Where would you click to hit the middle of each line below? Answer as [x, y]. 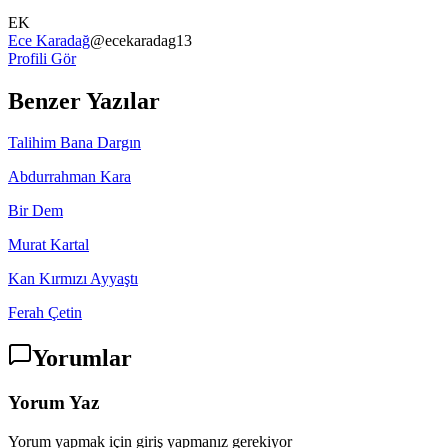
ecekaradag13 [148, 40]
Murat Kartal [48, 245]
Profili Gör [42, 58]
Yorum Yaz [53, 403]
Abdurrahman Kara [69, 177]
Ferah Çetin [45, 313]
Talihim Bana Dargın [74, 143]
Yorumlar [82, 358]
